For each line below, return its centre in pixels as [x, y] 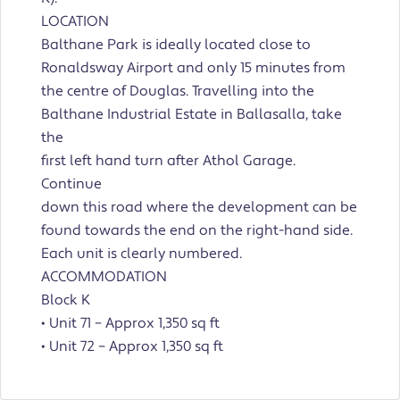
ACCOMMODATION [104, 277]
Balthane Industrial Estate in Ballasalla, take [192, 115]
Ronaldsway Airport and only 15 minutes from [193, 68]
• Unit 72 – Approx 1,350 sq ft [132, 347]
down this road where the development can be [199, 208]
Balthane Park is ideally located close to [176, 45]
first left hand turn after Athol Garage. [168, 161]
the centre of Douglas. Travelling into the [178, 92]
